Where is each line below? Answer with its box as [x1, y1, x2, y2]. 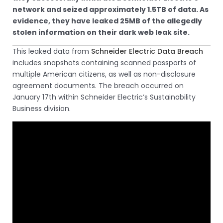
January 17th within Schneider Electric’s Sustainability [12, 92, 196, 102]
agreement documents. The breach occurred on [12, 80, 184, 91]
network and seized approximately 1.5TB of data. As [12, 4, 209, 14]
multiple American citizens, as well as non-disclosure [12, 69, 196, 79]
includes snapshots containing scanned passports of [12, 57, 196, 68]
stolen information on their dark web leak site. [12, 27, 190, 37]
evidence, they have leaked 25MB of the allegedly [12, 15, 202, 26]
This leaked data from [12, 46, 91, 56]
